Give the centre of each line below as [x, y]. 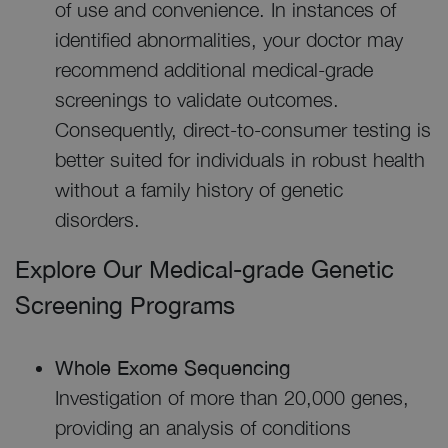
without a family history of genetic [199, 189]
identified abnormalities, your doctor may [229, 39]
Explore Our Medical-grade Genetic [204, 269]
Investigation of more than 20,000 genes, [232, 397]
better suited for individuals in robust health [240, 159]
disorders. [97, 219]
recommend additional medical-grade [214, 69]
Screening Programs [125, 305]
